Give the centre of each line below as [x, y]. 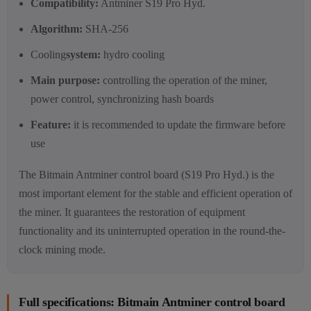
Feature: [51, 124]
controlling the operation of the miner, [184, 80]
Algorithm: [57, 28]
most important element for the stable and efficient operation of [155, 194]
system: [83, 54]
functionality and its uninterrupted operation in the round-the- [152, 231]
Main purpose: [65, 80]
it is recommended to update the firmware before [178, 124]
